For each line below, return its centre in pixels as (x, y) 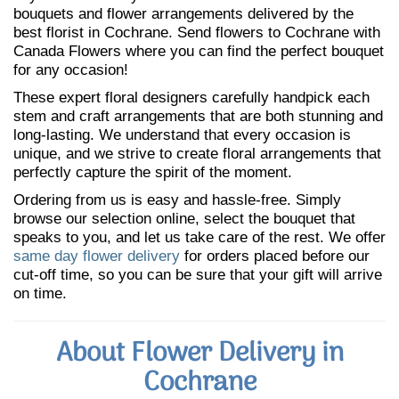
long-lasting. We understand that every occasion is (182, 135)
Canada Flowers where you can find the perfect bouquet (199, 51)
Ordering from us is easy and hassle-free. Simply (177, 200)
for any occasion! (71, 70)
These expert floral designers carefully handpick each (191, 98)
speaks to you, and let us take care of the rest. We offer (199, 237)
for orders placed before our (275, 256)
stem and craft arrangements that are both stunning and (198, 116)
